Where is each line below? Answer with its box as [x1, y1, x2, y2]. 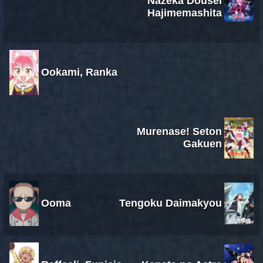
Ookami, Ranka [41, 66, 117, 78]
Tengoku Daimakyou [119, 197, 222, 209]
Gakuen [183, 137, 222, 150]
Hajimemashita [147, 6, 222, 19]
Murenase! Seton [137, 125, 222, 137]
